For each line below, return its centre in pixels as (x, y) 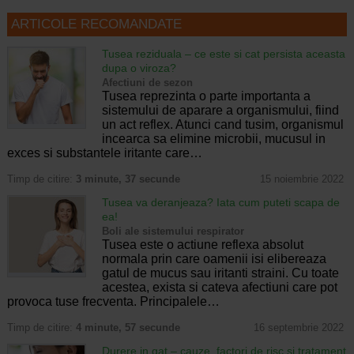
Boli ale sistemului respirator (173, 231)
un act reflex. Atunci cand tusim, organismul (222, 124)
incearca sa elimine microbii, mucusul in (213, 138)
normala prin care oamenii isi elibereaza (214, 258)
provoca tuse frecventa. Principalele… (113, 301)
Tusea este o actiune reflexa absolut (202, 244)
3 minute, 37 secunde (128, 179)
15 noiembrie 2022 (301, 179)
